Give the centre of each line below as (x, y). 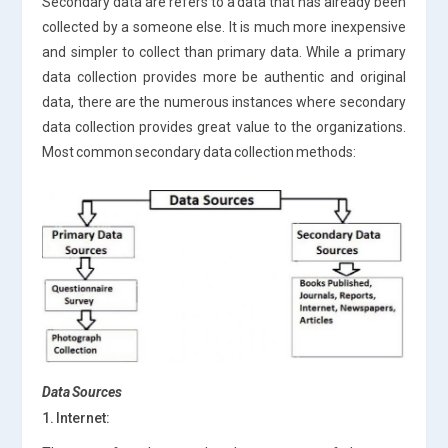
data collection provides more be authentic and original (224, 76)
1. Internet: (76, 417)
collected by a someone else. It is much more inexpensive (224, 26)
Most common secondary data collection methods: (199, 151)
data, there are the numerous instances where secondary (224, 101)
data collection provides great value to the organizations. (224, 126)
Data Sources (82, 391)
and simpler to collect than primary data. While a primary (224, 51)
